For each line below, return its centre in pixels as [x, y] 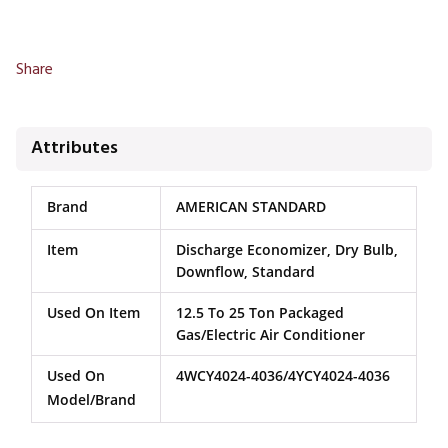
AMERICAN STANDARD [250, 206]
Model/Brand [91, 399]
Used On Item [93, 312]
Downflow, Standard [245, 271]
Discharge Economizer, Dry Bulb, [286, 249]
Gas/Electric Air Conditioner [270, 334]
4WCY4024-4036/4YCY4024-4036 [282, 375]
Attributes [74, 148]
